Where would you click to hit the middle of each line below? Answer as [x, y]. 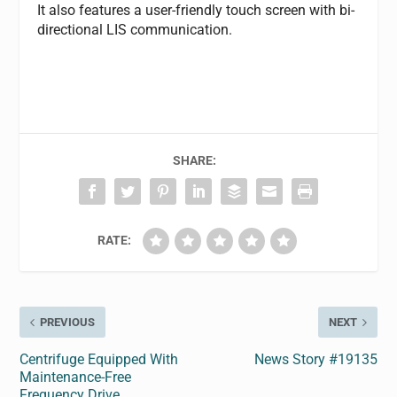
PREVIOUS [68, 323]
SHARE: [194, 161]
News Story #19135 [315, 360]
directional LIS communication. [135, 29]
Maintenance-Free [76, 378]
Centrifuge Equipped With [99, 360]
